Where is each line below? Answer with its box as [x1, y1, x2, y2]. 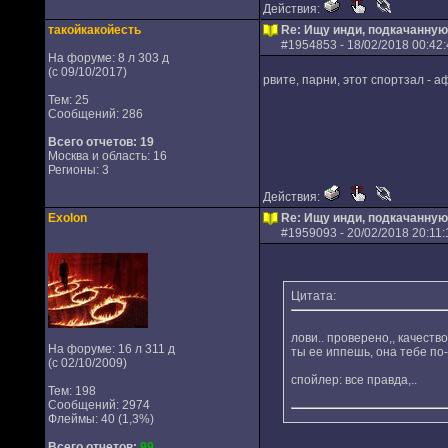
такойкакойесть [47, 23, 141, 37]
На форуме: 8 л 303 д [47, 51, 169, 65]
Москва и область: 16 [47, 149, 167, 163]
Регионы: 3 [47, 163, 109, 177]
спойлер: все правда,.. [290, 373, 417, 387]
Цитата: [290, 289, 336, 303]
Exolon [47, 211, 87, 225]
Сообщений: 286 [47, 107, 143, 121]
